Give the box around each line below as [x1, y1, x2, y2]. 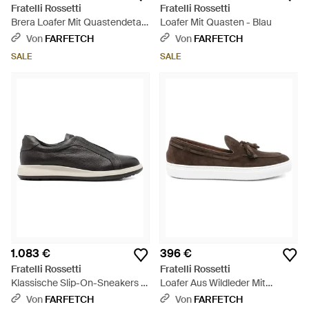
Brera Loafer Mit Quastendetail [11, 16, 146, 28]
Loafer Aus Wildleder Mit [160, 277, 266, 289]
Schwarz [11, 290, 49, 303]
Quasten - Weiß [160, 290, 229, 303]
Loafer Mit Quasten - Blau [160, 16, 272, 28]
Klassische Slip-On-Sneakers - [11, 277, 145, 289]
